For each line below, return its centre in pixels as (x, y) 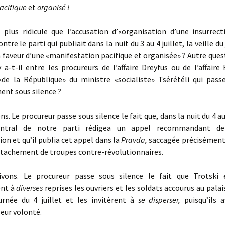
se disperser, (161, 200)
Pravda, (135, 140)
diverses (31, 188)
